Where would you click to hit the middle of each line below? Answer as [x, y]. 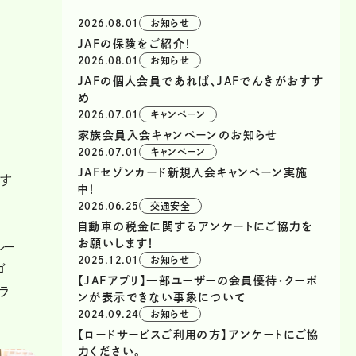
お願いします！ [116, 243]
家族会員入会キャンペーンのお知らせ [178, 135]
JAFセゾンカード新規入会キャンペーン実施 [193, 172]
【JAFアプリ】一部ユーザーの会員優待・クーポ [198, 280]
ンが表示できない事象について [162, 297]
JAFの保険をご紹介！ [135, 43]
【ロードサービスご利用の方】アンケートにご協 [199, 334]
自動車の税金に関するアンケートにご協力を [195, 226]
